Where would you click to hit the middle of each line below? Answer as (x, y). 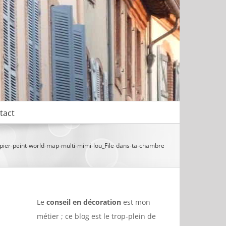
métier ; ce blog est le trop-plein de (96, 216)
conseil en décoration (84, 202)
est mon (136, 202)
